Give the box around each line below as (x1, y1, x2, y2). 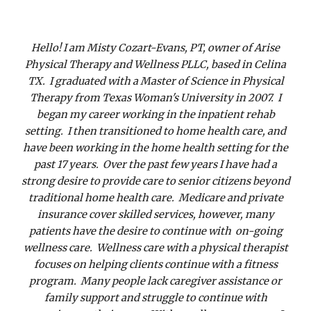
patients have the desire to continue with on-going (28, 225, 283, 237)
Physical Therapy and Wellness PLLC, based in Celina (25, 58, 286, 71)
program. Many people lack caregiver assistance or (29, 275, 282, 287)
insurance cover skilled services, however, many (37, 208, 274, 221)
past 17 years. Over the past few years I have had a (34, 158, 277, 171)
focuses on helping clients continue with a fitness (33, 258, 278, 271)
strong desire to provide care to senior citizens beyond (21, 175, 290, 187)
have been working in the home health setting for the (23, 142, 288, 154)
